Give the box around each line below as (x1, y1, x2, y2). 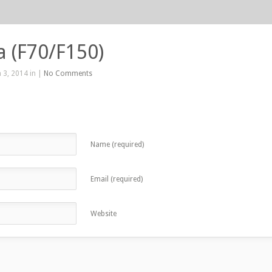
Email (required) (90, 175, 143, 183)
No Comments (44, 69, 92, 78)
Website (90, 209, 117, 218)
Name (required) (90, 140, 144, 149)
